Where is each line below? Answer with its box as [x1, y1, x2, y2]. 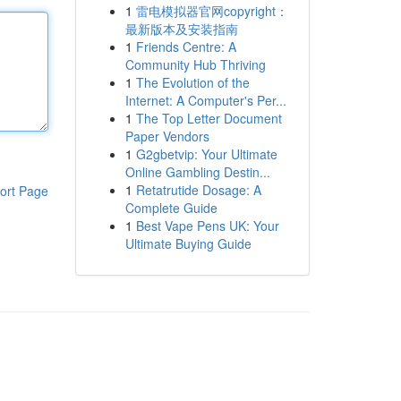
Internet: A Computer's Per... [124, 91, 286, 109]
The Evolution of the [135, 73, 250, 91]
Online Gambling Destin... [124, 163, 270, 181]
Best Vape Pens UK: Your [135, 217, 279, 235]
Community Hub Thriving [124, 55, 266, 73]
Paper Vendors [124, 127, 209, 145]
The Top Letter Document [135, 109, 282, 127]
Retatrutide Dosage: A [135, 181, 261, 199]
